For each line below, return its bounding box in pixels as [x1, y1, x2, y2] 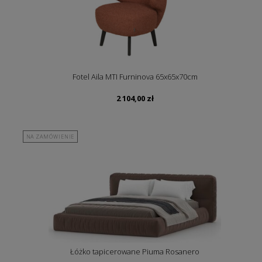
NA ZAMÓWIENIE [26, 133, 75, 141]
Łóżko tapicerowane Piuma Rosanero [70, 246, 199, 257]
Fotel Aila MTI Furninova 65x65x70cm [72, 71, 198, 82]
